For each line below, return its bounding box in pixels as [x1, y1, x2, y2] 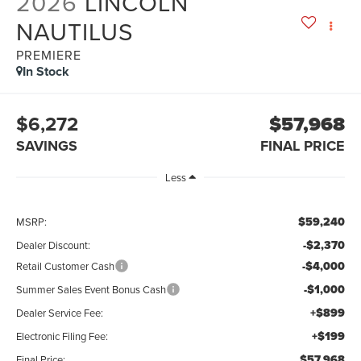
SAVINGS [16, 135, 78, 156]
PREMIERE [16, 45, 82, 64]
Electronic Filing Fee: [16, 328, 109, 343]
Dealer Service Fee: [16, 305, 104, 320]
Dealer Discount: [16, 237, 91, 252]
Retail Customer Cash [16, 258, 115, 273]
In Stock [23, 61, 70, 81]
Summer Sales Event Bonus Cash [16, 281, 167, 297]
